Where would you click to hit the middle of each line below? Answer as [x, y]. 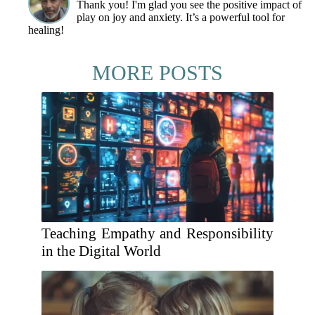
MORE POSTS [157, 73]
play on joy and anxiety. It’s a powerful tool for [181, 17]
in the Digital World [101, 251]
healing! [46, 30]
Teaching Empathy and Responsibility [157, 233]
